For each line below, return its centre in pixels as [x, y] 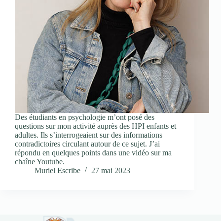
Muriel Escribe [57, 171]
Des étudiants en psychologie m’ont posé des [85, 117]
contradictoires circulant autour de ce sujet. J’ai [87, 144]
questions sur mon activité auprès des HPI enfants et [95, 126]
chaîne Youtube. [40, 162]
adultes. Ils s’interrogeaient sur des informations [89, 135]
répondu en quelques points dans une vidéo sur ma [93, 153]
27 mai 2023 [111, 171]
